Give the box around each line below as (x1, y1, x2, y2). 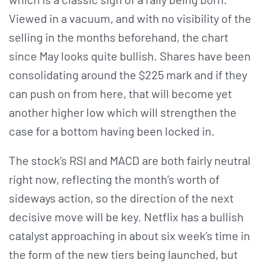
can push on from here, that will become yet (9, 86, 232, 100)
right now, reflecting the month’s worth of (9, 171, 220, 186)
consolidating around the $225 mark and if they (9, 67, 247, 82)
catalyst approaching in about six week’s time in (9, 228, 250, 242)
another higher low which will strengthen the (9, 104, 237, 119)
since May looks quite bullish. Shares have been (9, 48, 251, 63)
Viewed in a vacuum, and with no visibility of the (9, 11, 251, 25)
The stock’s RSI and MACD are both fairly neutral (9, 153, 251, 167)
